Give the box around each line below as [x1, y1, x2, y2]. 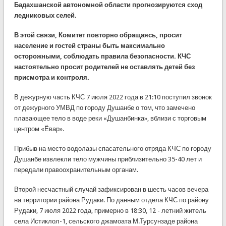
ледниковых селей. [14, 11, 77, 19]
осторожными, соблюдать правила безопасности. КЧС [14, 52, 191, 60]
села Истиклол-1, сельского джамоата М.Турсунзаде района [14, 217, 198, 225]
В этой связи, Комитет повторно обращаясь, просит [14, 31, 182, 39]
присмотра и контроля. [14, 73, 89, 81]
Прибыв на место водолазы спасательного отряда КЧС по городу [14, 144, 211, 152]
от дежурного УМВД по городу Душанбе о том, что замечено [14, 103, 195, 111]
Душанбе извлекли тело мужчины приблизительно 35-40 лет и [14, 155, 202, 163]
